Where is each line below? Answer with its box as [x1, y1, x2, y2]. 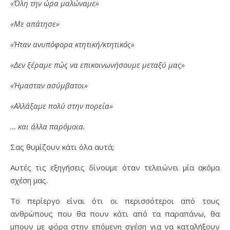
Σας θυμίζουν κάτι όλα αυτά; [10, 142, 114, 152]
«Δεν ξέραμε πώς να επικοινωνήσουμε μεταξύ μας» [10, 60, 185, 70]
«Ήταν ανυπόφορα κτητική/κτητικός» [10, 39, 135, 49]
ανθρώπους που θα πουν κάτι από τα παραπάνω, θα [10, 208, 220, 219]
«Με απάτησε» [10, 18, 60, 29]
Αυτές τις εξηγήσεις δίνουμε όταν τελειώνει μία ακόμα [10, 162, 220, 172]
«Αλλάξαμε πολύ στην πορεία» [10, 101, 113, 111]
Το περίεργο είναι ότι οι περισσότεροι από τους [10, 196, 220, 206]
